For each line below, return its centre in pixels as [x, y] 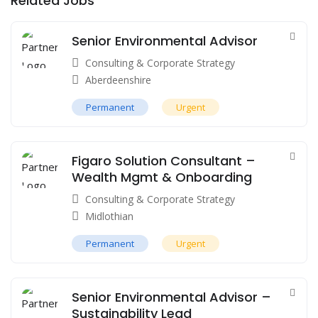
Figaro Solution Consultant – [164, 160]
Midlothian [109, 216]
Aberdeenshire [118, 79]
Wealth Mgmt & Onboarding [162, 177]
